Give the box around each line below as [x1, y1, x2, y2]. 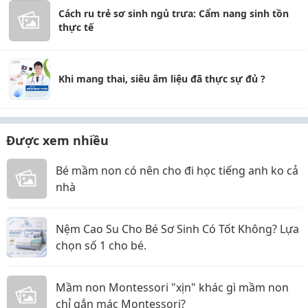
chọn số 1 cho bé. [56, 238, 146, 253]
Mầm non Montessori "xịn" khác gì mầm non [56, 280, 289, 295]
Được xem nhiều [6, 132, 109, 148]
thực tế [58, 21, 93, 34]
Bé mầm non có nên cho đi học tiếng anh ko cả [56, 163, 298, 178]
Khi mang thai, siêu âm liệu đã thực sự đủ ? [58, 72, 265, 85]
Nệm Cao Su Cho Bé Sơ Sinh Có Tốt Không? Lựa [56, 221, 299, 236]
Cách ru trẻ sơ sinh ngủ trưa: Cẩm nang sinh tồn [58, 7, 289, 20]
